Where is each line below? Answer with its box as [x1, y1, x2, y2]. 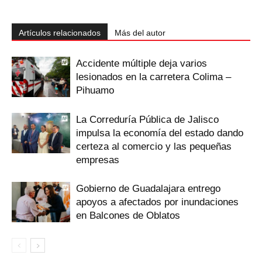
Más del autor [115, 27, 166, 37]
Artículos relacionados [19, 27, 101, 37]
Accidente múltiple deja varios [76, 57, 207, 69]
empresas [76, 154, 119, 166]
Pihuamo [76, 84, 114, 96]
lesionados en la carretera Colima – [76, 71, 231, 82]
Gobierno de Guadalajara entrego [76, 182, 220, 194]
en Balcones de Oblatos [76, 209, 180, 221]
